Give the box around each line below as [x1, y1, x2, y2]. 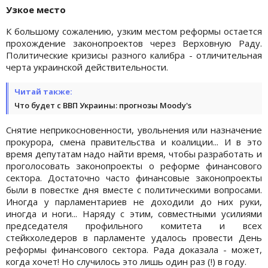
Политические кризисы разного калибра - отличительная [6, 48, 262, 61]
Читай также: [14, 86, 72, 97]
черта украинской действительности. [6, 60, 168, 73]
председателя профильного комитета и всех [6, 219, 262, 232]
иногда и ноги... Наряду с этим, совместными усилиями [6, 207, 262, 220]
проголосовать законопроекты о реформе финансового [6, 159, 262, 172]
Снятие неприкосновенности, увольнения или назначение [6, 123, 262, 136]
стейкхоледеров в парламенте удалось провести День [6, 231, 262, 243]
